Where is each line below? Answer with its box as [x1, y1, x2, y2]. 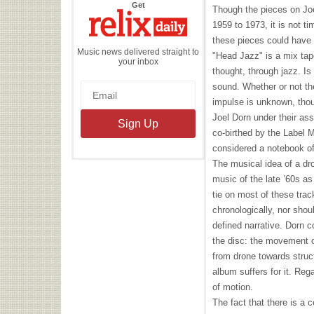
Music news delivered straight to [77, 46, 199, 57]
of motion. [212, 282, 253, 292]
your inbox [118, 56, 158, 67]
